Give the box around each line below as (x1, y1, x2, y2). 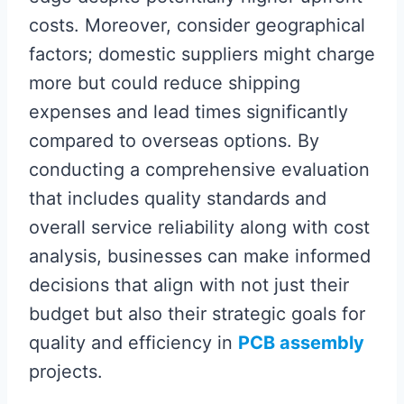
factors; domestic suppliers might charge (29, 42, 375, 65)
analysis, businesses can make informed (29, 244, 371, 267)
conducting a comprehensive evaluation (29, 158, 370, 180)
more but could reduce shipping (29, 71, 300, 94)
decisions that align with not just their (29, 273, 349, 296)
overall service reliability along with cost (29, 216, 370, 238)
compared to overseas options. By (29, 129, 319, 151)
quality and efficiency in (29, 331, 238, 353)
